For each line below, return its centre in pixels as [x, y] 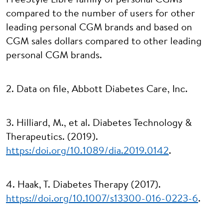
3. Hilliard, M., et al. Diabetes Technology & [99, 123]
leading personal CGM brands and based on [99, 28]
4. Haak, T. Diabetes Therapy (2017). [83, 185]
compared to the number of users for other [101, 14]
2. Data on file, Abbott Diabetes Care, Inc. [98, 90]
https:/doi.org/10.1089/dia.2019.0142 [87, 151]
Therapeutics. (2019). [52, 137]
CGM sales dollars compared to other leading [104, 42]
